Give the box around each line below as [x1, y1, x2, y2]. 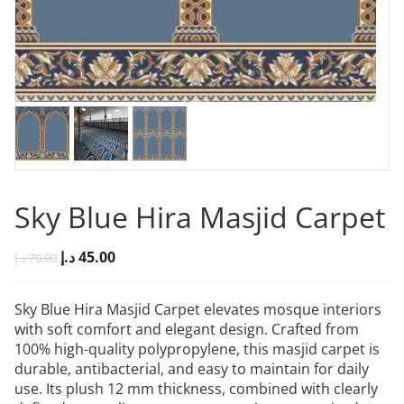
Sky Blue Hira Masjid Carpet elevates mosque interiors [14, 298, 381, 319]
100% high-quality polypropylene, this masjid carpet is [14, 338, 380, 359]
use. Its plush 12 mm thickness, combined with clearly [14, 378, 378, 399]
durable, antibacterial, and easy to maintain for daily [14, 358, 369, 379]
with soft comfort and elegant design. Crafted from [14, 318, 359, 339]
